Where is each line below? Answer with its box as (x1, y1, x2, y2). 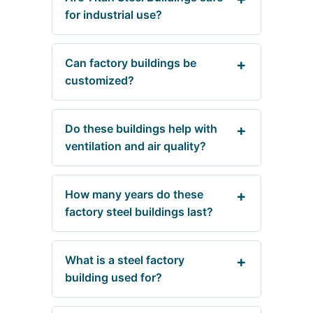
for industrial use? (65, 8, 162, 22)
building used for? (65, 270, 162, 285)
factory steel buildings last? (65, 205, 213, 219)
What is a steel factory (65, 253, 184, 268)
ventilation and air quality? (65, 139, 206, 154)
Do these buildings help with (65, 122, 217, 136)
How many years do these (65, 187, 203, 202)
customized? (65, 73, 134, 88)
